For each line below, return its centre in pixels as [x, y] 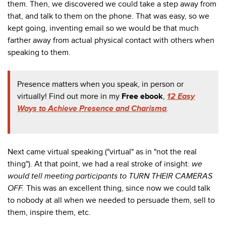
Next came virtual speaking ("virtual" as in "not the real [102, 152]
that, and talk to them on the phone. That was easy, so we [108, 16]
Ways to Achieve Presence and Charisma [92, 108]
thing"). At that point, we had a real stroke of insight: [100, 164]
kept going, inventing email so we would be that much [103, 29]
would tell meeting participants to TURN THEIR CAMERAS [110, 176]
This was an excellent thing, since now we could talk [118, 188]
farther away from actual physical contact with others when [111, 41]
